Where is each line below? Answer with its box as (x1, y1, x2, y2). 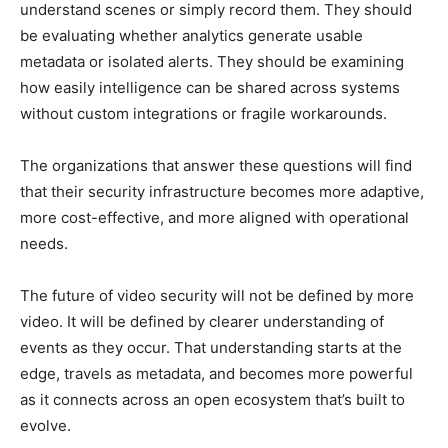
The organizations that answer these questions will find (20, 156, 412, 176)
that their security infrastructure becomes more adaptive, (20, 182, 424, 202)
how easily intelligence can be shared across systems (20, 78, 400, 98)
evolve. (20, 416, 71, 436)
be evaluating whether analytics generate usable (20, 26, 363, 46)
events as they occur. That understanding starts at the (20, 338, 402, 358)
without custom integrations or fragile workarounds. (20, 104, 387, 124)
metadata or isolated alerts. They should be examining (20, 52, 404, 72)
